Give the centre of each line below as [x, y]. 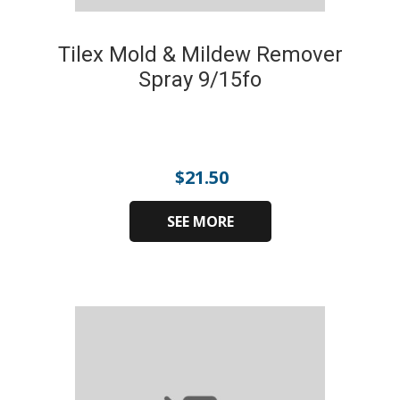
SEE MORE [200, 221]
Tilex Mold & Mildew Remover [200, 55]
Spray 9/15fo [200, 80]
